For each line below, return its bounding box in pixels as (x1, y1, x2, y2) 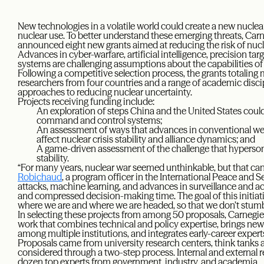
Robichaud (18, 171, 62, 183)
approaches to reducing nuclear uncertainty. (18, 86, 194, 98)
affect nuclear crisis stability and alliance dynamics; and (37, 133, 255, 146)
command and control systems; (37, 114, 162, 127)
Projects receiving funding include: (18, 95, 154, 108)
